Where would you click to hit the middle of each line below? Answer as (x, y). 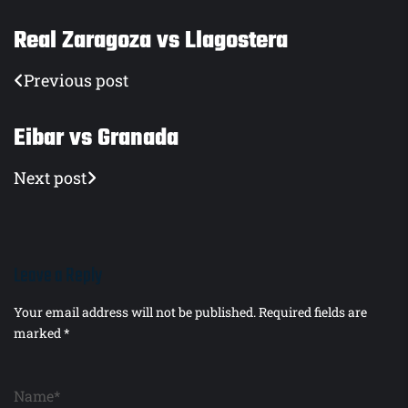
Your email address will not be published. (135, 312)
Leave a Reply (58, 276)
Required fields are (313, 312)
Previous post (76, 81)
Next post (50, 178)
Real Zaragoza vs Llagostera (151, 41)
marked (39, 333)
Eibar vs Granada (96, 139)
